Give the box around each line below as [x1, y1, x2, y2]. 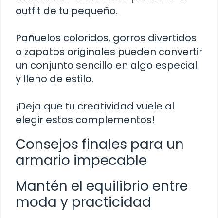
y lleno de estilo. [16, 72, 93, 86]
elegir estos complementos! [16, 113, 155, 127]
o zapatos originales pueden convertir [16, 45, 202, 59]
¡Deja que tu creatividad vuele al [16, 99, 174, 113]
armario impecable [16, 151, 147, 170]
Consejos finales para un [16, 135, 184, 154]
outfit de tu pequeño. [16, 4, 118, 18]
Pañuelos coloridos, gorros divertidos [16, 31, 197, 45]
